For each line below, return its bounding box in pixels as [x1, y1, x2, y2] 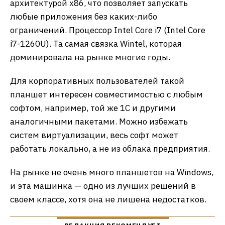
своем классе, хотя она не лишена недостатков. [10, 194, 206, 205]
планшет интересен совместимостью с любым [10, 89, 203, 100]
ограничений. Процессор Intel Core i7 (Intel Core [10, 25, 205, 36]
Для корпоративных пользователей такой [10, 75, 184, 86]
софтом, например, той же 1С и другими [10, 102, 176, 114]
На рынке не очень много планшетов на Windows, [10, 167, 213, 178]
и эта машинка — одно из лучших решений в [10, 180, 196, 191]
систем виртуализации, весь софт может [10, 130, 178, 141]
